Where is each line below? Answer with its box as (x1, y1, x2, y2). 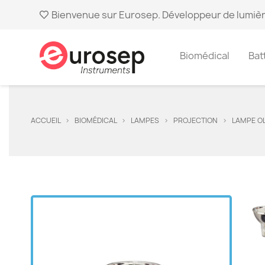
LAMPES (131, 115, 159, 125)
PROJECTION (173, 115, 218, 125)
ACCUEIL (31, 115, 60, 125)
